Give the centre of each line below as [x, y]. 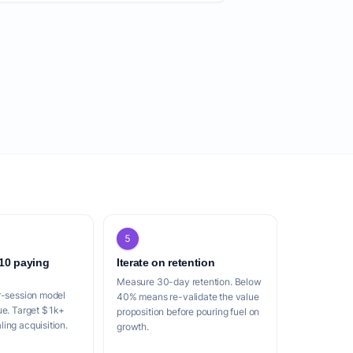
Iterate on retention [166, 262]
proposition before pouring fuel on [188, 312]
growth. [133, 327]
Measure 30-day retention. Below [189, 282]
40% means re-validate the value [188, 297]
